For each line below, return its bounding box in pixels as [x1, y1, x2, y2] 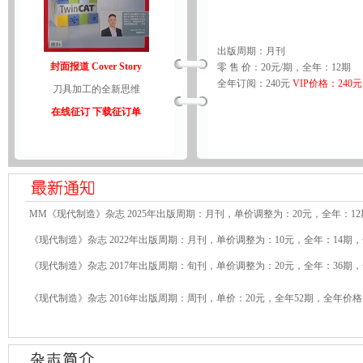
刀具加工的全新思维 [52, 83, 140, 95]
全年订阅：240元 [216, 78, 293, 89]
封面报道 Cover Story [50, 61, 142, 72]
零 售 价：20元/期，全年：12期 [216, 62, 351, 73]
